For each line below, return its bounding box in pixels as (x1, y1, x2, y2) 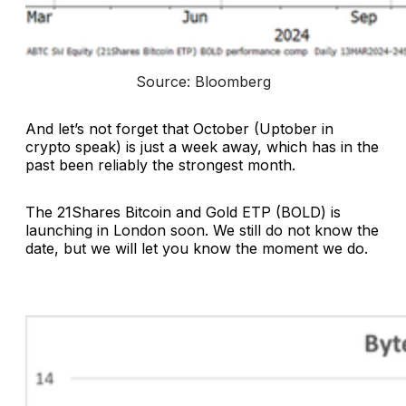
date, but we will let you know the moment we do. (25, 238, 368, 257)
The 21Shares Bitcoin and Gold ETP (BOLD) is (25, 202, 341, 221)
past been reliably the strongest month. (25, 155, 295, 174)
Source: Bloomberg (135, 72, 271, 91)
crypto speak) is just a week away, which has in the (25, 137, 379, 156)
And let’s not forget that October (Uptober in (25, 119, 333, 138)
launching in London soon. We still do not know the (25, 220, 379, 239)
